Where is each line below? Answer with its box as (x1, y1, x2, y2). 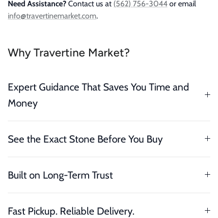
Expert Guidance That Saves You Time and (8, 80, 189, 93)
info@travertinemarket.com (8, 11, 96, 20)
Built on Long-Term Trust (8, 168, 113, 181)
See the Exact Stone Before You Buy (8, 132, 163, 145)
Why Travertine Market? (8, 45, 130, 59)
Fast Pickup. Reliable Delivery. (8, 204, 134, 217)
